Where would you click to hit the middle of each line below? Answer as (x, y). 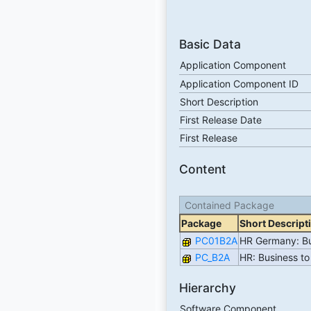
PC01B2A (216, 240)
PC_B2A (212, 257)
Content (202, 169)
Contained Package (229, 205)
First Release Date (220, 120)
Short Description (219, 102)
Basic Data (210, 44)
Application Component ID (239, 84)
